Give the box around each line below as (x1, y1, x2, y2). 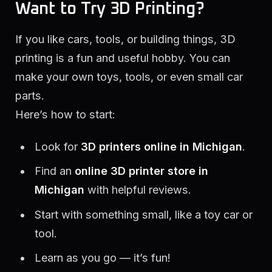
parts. (15, 89, 44, 102)
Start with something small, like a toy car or (34, 208, 253, 221)
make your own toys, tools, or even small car (15, 70, 243, 83)
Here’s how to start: (15, 107, 115, 121)
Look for (34, 140, 81, 154)
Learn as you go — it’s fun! (34, 251, 171, 264)
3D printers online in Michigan (80, 140, 242, 154)
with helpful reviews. (84, 183, 191, 197)
